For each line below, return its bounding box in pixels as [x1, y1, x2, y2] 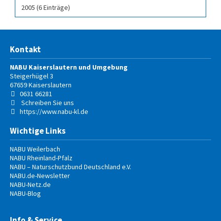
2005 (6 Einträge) [21, 2, 70, 12]
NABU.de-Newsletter [10, 171, 70, 180]
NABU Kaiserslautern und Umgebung [10, 63, 128, 72]
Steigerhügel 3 [10, 72, 53, 81]
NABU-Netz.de [10, 180, 51, 189]
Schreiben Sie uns [21, 98, 74, 108]
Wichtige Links [10, 125, 66, 137]
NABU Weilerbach [10, 144, 60, 153]
